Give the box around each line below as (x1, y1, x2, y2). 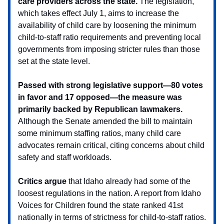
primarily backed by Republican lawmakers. (18, 105, 182, 114)
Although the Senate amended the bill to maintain (18, 117, 192, 126)
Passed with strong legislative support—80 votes (18, 81, 203, 90)
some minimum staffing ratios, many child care (18, 129, 181, 138)
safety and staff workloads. (18, 153, 111, 162)
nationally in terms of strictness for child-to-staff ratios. (18, 213, 206, 222)
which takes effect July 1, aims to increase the (18, 9, 179, 18)
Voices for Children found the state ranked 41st (18, 201, 183, 210)
